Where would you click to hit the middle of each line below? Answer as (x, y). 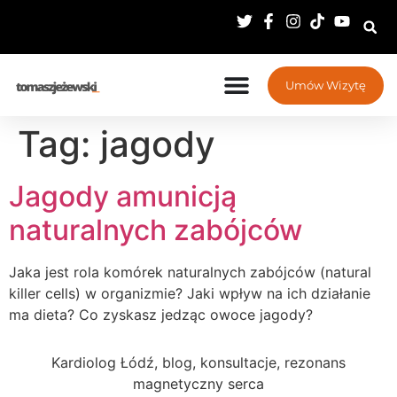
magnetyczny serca (198, 384)
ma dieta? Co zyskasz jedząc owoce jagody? (161, 315)
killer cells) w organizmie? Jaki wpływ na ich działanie (190, 293)
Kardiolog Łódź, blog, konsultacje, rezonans (198, 363)
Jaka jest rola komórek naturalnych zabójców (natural (190, 272)
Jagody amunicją (123, 196)
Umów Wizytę (326, 85)
